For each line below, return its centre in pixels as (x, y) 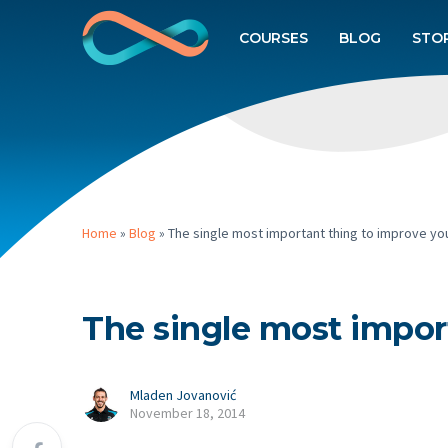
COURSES (273, 38)
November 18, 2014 (187, 413)
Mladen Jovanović (183, 395)
